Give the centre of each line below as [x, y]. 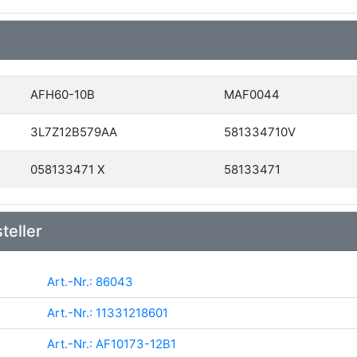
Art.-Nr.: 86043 [90, 281]
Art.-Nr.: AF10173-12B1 [112, 343]
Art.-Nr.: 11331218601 [108, 312]
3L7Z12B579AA [74, 131]
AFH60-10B [63, 94]
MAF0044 [252, 94]
